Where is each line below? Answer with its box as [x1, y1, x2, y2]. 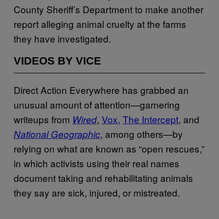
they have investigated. [14, 31, 111, 45]
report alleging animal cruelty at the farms [14, 17, 186, 30]
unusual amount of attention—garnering [14, 97, 180, 111]
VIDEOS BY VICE [14, 54, 101, 67]
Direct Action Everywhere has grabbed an [14, 83, 189, 96]
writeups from [14, 112, 72, 126]
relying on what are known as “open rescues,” [14, 141, 204, 155]
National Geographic [14, 127, 100, 140]
